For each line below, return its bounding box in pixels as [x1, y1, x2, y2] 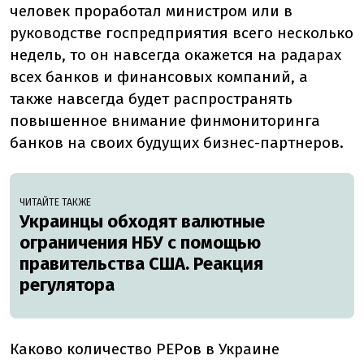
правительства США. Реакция [19, 253, 263, 275]
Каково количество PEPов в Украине [10, 340, 279, 359]
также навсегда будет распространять [10, 89, 292, 109]
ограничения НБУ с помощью [19, 232, 261, 254]
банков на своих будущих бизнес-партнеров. [10, 133, 344, 153]
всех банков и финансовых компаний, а [10, 67, 308, 87]
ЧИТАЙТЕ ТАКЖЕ [19, 197, 91, 209]
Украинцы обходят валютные [19, 210, 265, 233]
